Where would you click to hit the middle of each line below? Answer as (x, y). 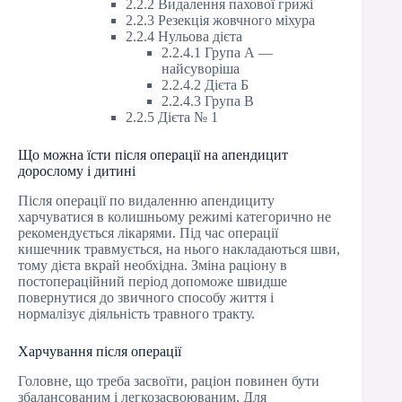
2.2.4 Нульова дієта (184, 36)
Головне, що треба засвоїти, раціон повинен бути (169, 380)
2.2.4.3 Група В (208, 101)
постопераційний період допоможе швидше (153, 281)
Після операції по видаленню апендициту (146, 200)
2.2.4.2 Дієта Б (205, 85)
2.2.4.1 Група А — (217, 52)
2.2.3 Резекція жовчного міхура (220, 20)
